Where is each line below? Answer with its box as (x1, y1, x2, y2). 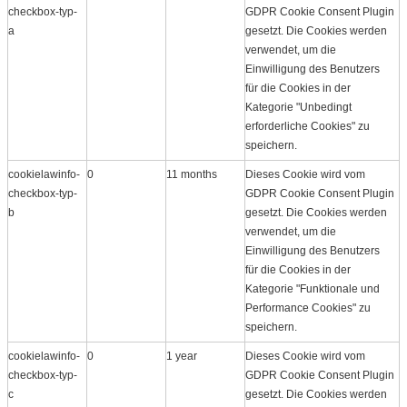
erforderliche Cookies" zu (245, 119, 370, 133)
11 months (166, 167, 217, 181)
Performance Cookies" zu (245, 301, 371, 314)
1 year (166, 349, 197, 362)
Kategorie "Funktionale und (245, 282, 380, 295)
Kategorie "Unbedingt (245, 100, 352, 114)
